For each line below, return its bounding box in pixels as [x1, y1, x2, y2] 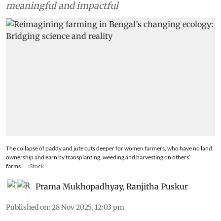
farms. [6, 162, 22, 170]
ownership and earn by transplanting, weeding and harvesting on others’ [6, 153, 190, 161]
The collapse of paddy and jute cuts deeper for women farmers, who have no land [6, 144, 212, 152]
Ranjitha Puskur [126, 181, 188, 191]
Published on [6, 202, 48, 212]
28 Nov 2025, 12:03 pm [52, 202, 124, 212]
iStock [28, 162, 44, 170]
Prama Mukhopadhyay [36, 181, 122, 191]
